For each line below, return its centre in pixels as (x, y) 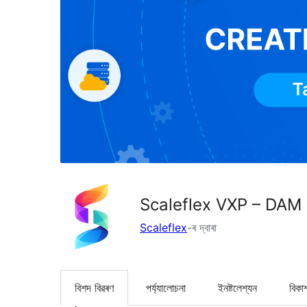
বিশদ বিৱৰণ (94, 287)
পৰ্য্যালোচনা (166, 287)
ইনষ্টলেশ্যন (237, 287)
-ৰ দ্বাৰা (202, 227)
